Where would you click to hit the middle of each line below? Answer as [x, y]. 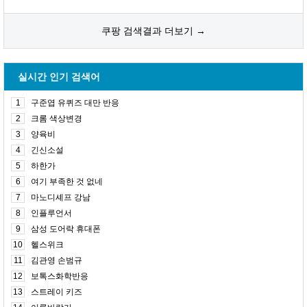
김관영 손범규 [57, 260]
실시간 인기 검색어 [59, 77]
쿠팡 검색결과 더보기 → [153, 31]
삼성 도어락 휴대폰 [66, 229]
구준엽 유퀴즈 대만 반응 [75, 103]
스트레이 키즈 [57, 292]
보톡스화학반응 [60, 276]
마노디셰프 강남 [61, 197]
